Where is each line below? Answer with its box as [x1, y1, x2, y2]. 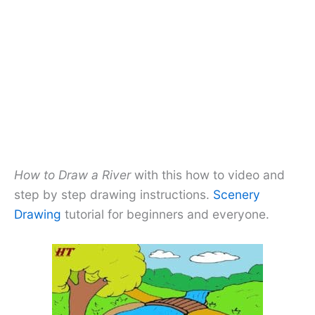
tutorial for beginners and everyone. [61, 206, 269, 221]
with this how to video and [131, 167, 285, 182]
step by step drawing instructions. [14, 186, 213, 202]
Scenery [213, 186, 260, 202]
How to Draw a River [14, 167, 131, 182]
